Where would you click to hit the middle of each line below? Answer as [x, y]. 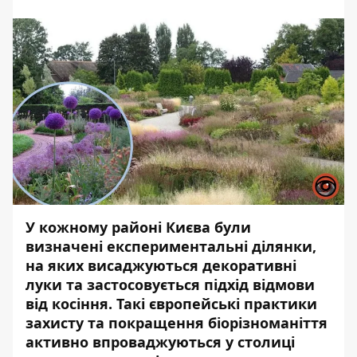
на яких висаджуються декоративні [161, 265]
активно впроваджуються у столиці [160, 342]
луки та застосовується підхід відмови [170, 284]
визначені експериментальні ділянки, [171, 246]
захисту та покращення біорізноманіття [177, 323]
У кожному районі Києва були [138, 227]
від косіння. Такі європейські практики [171, 304]
